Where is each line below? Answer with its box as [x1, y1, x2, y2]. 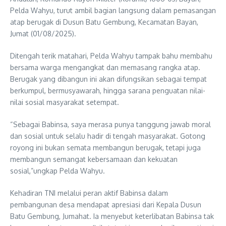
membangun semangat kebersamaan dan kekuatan [10, 154, 178, 163]
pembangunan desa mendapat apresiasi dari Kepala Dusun [10, 200, 201, 209]
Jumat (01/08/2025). [10, 29, 76, 38]
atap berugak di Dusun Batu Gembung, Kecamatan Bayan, [10, 17, 198, 26]
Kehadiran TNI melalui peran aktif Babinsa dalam [10, 188, 168, 197]
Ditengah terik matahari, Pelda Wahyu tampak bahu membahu [10, 51, 212, 60]
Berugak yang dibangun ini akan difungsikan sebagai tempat [10, 74, 207, 83]
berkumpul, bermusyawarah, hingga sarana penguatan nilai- [10, 86, 205, 95]
